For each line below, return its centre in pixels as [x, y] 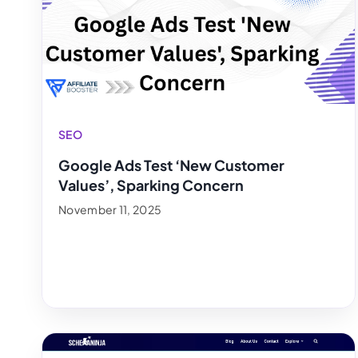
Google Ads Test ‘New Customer [171, 165]
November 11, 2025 [110, 209]
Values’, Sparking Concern [151, 185]
